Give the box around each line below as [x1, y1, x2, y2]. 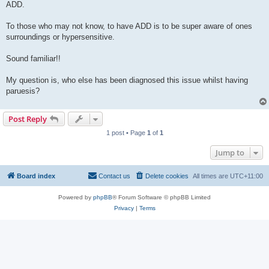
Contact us [98, 172, 130, 180]
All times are [193, 172, 230, 180]
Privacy [113, 205, 134, 212]
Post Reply [8, 113, 47, 125]
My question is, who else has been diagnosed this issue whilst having [6, 76, 248, 85]
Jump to [216, 147, 244, 159]
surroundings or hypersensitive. [6, 32, 115, 42]
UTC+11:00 [230, 172, 263, 180]
